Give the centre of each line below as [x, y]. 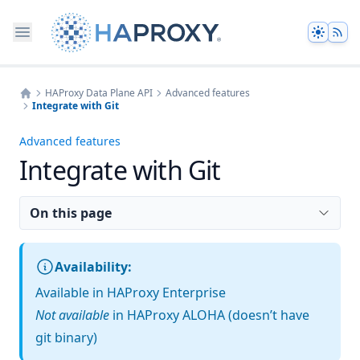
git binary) [66, 337]
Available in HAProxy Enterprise [131, 292]
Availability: [93, 267]
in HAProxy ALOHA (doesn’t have [209, 315]
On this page [71, 213]
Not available [72, 315]
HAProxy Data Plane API [99, 93]
